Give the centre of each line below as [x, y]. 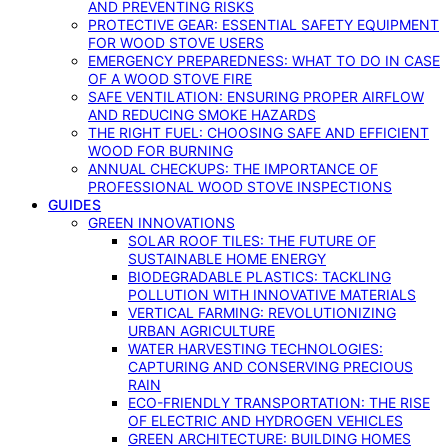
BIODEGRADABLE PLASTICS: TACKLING [259, 276]
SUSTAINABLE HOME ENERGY [227, 258]
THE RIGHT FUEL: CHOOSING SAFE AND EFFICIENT [258, 132]
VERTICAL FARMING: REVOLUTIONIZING [262, 312]
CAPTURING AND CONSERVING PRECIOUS [270, 366]
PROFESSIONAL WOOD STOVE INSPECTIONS [240, 186]
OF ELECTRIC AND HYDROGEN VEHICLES [265, 420]
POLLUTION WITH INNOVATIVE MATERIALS [272, 294]
